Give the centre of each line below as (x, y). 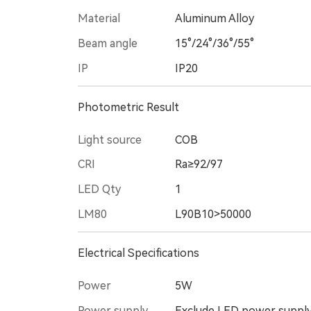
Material (99, 19)
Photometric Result (128, 107)
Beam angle (108, 43)
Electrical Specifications (138, 253)
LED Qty (99, 190)
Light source (110, 140)
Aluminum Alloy (215, 19)
